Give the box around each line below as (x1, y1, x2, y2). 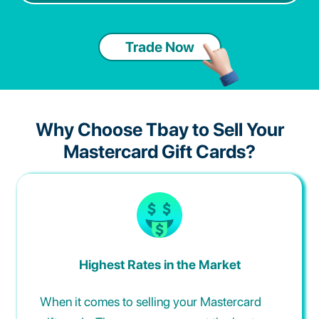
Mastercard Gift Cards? (63, 140, 256, 163)
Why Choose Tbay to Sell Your (35, 118, 284, 141)
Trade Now (125, 38, 194, 56)
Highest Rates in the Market (78, 257, 241, 273)
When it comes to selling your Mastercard (40, 293, 261, 309)
